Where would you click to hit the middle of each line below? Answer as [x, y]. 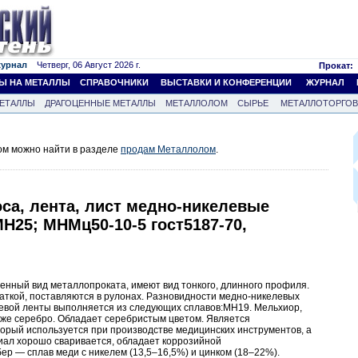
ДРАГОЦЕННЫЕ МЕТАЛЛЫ [100, 103]
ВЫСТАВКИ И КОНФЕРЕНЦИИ [226, 82]
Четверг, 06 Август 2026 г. [84, 65]
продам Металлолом [168, 149]
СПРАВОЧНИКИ [114, 82]
